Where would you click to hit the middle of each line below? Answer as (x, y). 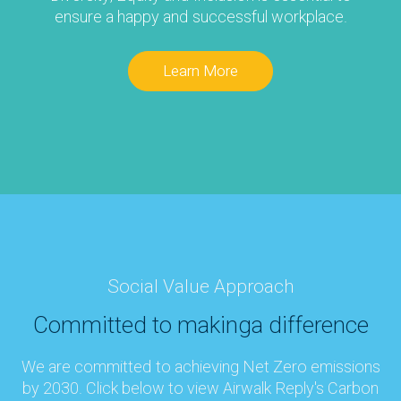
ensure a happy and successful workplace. (200, 18)
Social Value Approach (200, 287)
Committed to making (142, 326)
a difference (310, 326)
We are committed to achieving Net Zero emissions (200, 368)
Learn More (200, 72)
